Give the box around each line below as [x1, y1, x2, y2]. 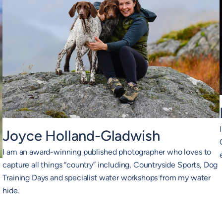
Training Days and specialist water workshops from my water [2, 173, 211, 183]
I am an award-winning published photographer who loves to [2, 147, 212, 157]
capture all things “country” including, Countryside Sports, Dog [2, 160, 218, 170]
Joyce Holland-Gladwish [2, 127, 160, 145]
